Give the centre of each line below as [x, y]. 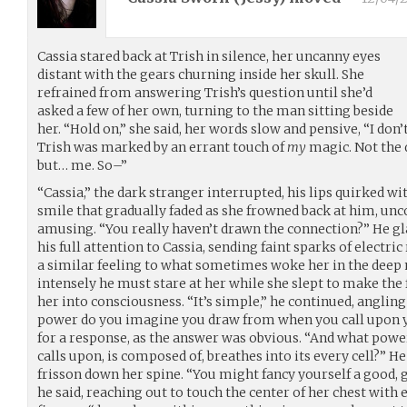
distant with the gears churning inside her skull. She [201, 74]
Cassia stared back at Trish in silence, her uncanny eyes [209, 56]
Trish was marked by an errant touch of [162, 147]
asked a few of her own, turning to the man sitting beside [215, 110]
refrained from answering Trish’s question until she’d [205, 92]
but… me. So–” [82, 165]
